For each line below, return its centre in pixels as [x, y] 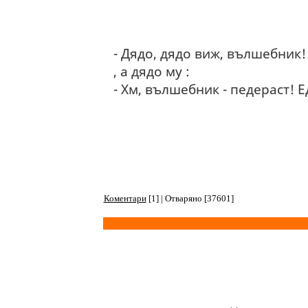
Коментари [125, 198]
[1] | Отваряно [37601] [190, 198]
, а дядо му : [151, 71]
